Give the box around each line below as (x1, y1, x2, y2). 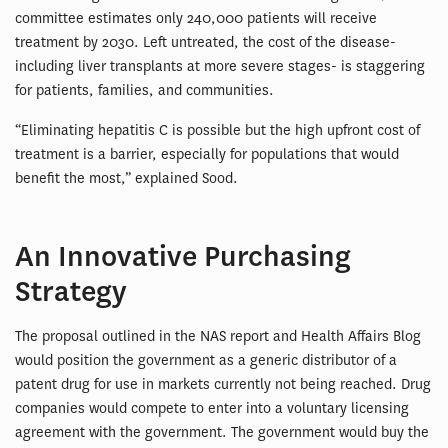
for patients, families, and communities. (15, 81, 274, 101)
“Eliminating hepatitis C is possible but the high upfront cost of (15, 121, 420, 141)
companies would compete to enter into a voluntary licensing (15, 399, 409, 419)
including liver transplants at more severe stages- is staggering (15, 57, 425, 77)
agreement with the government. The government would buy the (15, 423, 429, 443)
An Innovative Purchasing (15, 238, 351, 276)
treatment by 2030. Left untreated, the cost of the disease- (15, 33, 396, 53)
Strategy (15, 273, 127, 311)
